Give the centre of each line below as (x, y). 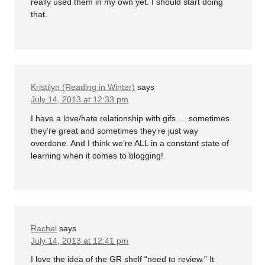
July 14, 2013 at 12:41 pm (80, 240)
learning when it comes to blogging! (97, 155)
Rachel (44, 228)
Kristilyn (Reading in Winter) (83, 87)
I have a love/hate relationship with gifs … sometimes (130, 118)
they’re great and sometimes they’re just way (115, 130)
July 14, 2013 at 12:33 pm (80, 100)
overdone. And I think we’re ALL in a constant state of (130, 143)
